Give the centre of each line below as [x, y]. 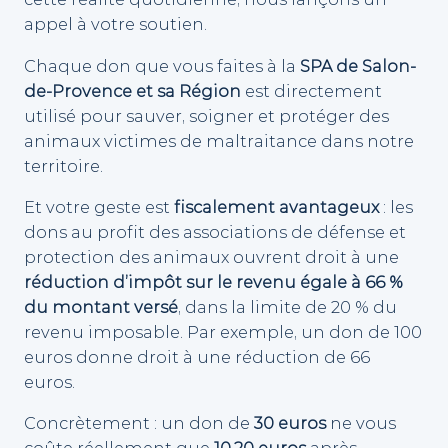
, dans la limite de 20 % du [287, 306]
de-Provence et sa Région [132, 90]
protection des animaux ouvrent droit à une [211, 256]
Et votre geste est [99, 206]
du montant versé [101, 306]
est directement [311, 90]
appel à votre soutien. [115, 24]
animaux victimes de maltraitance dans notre [219, 140]
